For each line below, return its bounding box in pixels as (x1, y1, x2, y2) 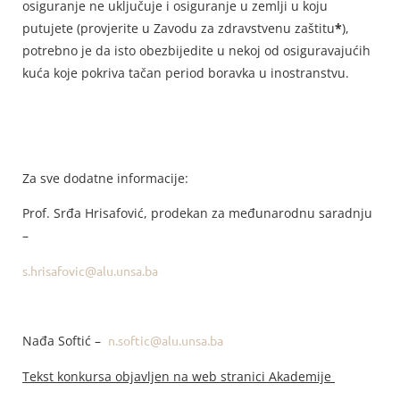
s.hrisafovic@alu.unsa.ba (22, 262, 158, 279)
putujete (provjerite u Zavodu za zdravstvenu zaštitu (22, 19, 335, 37)
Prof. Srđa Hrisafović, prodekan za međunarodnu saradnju (22, 204, 372, 222)
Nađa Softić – (22, 332, 108, 350)
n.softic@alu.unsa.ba (108, 332, 223, 349)
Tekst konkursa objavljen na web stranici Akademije (22, 367, 335, 385)
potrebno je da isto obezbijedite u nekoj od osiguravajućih (22, 41, 371, 59)
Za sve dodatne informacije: (22, 169, 188, 187)
